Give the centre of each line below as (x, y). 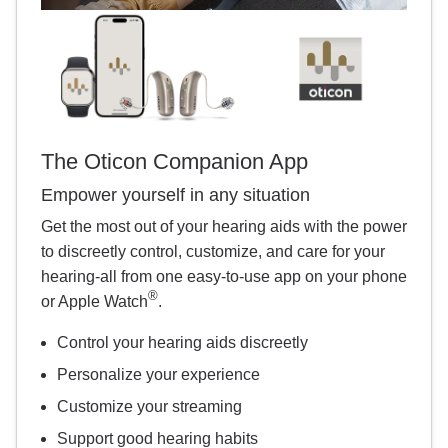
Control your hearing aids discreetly (182, 342)
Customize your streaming (149, 406)
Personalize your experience (158, 374)
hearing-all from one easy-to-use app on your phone (224, 276)
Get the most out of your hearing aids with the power (224, 226)
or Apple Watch (94, 301)
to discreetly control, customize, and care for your (213, 251)
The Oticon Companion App (174, 161)
